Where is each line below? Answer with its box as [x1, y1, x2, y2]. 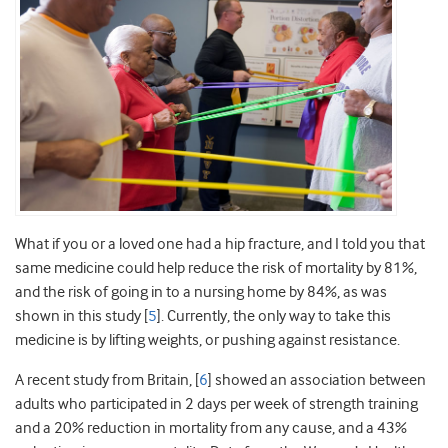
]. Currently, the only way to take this [157, 306, 391, 325]
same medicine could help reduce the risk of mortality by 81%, [15, 258, 417, 277]
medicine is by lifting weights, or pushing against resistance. [15, 330, 400, 349]
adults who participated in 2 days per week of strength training [15, 394, 418, 413]
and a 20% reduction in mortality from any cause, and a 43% [15, 418, 407, 437]
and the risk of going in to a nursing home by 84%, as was [15, 282, 387, 301]
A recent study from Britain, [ [15, 370, 199, 389]
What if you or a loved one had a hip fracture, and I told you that [15, 234, 425, 253]
